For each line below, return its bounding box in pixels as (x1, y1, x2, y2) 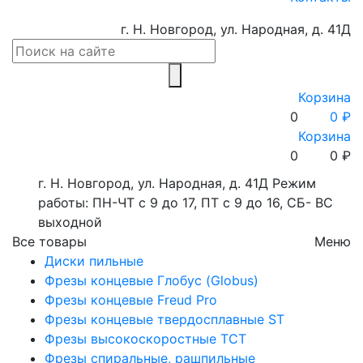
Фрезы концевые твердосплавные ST (45, 311, 284, 327)
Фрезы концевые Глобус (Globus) (45, 272, 258, 288)
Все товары (12, 233, 87, 250)
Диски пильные (45, 253, 143, 269)
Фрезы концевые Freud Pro (45, 292, 217, 308)
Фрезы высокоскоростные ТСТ (45, 331, 246, 347)
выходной (38, 214, 102, 230)
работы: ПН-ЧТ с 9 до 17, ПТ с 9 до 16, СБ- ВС (38, 194, 333, 211)
